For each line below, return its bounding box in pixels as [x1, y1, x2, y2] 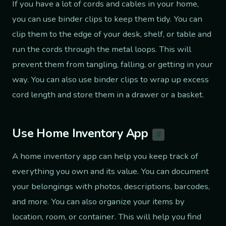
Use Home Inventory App [12, 126, 148, 142]
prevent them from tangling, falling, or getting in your [12, 59, 213, 71]
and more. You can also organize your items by [12, 195, 185, 207]
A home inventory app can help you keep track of [12, 150, 198, 162]
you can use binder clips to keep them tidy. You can [12, 13, 202, 25]
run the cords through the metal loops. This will [12, 43, 191, 55]
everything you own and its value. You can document [12, 165, 209, 177]
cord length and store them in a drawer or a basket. [12, 89, 204, 101]
